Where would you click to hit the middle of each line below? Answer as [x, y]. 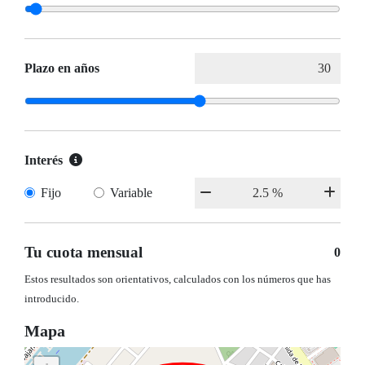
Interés [44, 161]
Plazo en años [62, 68]
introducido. [52, 299]
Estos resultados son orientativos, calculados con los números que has [178, 280]
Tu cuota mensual [84, 253]
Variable [131, 193]
